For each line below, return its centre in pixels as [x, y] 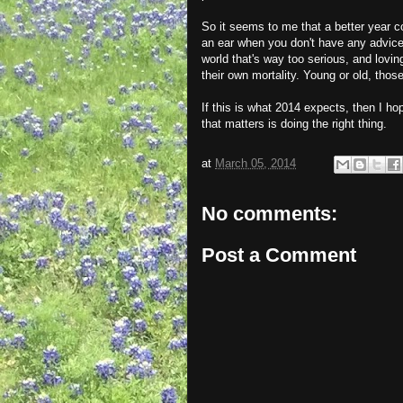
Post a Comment [279, 255]
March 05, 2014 [255, 164]
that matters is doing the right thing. [294, 124]
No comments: [269, 214]
